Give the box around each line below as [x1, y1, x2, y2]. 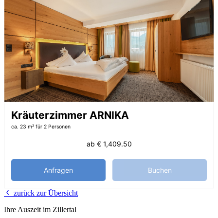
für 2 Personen [36, 123, 71, 130]
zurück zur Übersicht [12, 188, 78, 197]
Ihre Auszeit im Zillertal [4, 205, 76, 214]
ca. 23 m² [11, 123, 34, 130]
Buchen [147, 165, 172, 174]
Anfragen [44, 165, 73, 174]
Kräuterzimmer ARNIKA [11, 109, 129, 121]
